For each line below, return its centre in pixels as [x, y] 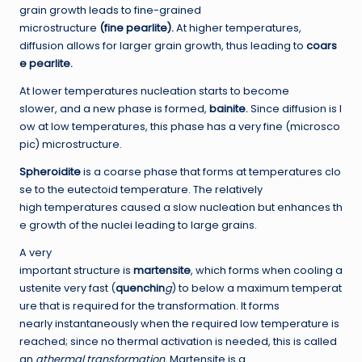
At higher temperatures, [239, 28]
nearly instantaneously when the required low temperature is [181, 324]
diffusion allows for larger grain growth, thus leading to [163, 46]
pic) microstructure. [71, 145]
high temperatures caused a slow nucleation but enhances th [181, 208]
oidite [66, 172]
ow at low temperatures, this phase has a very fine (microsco [180, 127]
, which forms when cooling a [267, 271]
